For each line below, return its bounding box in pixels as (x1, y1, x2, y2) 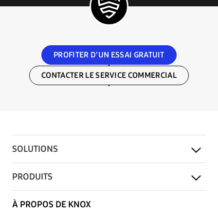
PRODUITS (12, 171, 53, 182)
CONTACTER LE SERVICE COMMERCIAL (41, 70, 177, 80)
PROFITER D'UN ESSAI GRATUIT (54, 50, 164, 59)
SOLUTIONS (12, 143, 58, 154)
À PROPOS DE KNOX (12, 199, 91, 210)
